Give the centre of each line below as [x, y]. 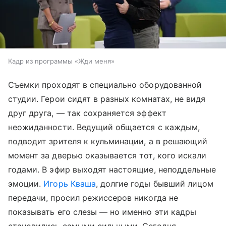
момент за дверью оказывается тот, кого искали [107, 156]
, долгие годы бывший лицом [155, 184]
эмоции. [26, 184]
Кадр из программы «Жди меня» [61, 61]
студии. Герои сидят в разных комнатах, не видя [107, 99]
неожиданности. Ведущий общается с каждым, [104, 127]
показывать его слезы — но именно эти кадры [102, 212]
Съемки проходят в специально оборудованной [105, 85]
